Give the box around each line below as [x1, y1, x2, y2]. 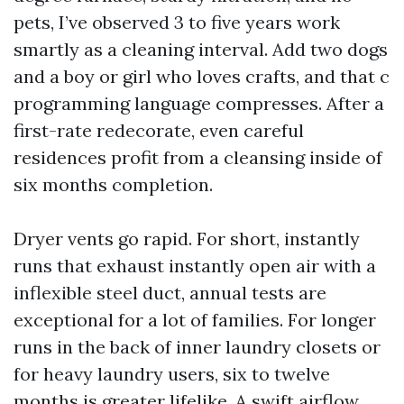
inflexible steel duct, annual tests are [14, 281, 326, 304]
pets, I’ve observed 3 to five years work [14, 11, 340, 33]
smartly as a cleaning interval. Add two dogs [14, 38, 388, 60]
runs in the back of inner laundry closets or [14, 335, 381, 358]
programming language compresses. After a [14, 92, 384, 115]
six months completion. [14, 173, 213, 196]
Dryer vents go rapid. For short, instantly [14, 227, 360, 250]
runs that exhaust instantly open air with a [14, 254, 376, 277]
